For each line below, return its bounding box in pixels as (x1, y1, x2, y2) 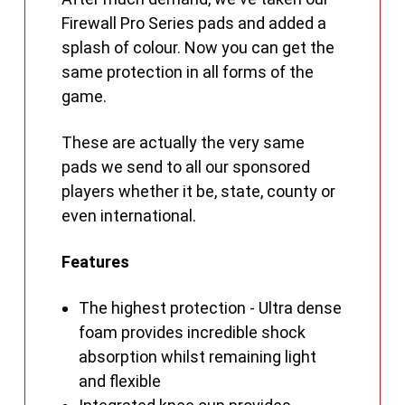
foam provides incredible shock (78, 323, 306, 343)
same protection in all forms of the (61, 62, 315, 82)
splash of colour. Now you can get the (61, 38, 335, 58)
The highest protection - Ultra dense (78, 298, 342, 318)
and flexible (78, 372, 161, 391)
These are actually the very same (61, 133, 306, 153)
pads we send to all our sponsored (61, 157, 311, 177)
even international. (61, 206, 197, 226)
